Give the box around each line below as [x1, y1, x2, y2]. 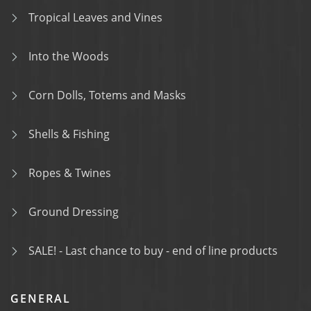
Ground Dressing [28, 204, 119, 219]
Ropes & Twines [28, 165, 111, 180]
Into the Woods [28, 49, 109, 64]
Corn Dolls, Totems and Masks [28, 87, 186, 103]
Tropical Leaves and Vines [28, 10, 162, 25]
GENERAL [10, 291, 71, 306]
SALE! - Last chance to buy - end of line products [28, 243, 278, 258]
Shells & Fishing [28, 126, 110, 142]
